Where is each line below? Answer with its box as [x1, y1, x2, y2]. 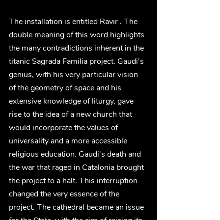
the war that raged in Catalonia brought [9, 162, 146, 173]
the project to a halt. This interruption [9, 175, 139, 186]
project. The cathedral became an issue [9, 201, 146, 213]
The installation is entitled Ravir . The [9, 16, 139, 27]
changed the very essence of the [9, 188, 121, 199]
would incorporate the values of [9, 122, 120, 133]
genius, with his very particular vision [9, 69, 140, 80]
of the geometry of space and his [9, 82, 123, 93]
